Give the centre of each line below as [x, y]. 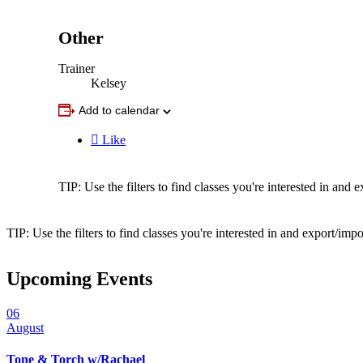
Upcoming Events [79, 278]
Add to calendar [119, 110]
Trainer [77, 68]
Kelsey [109, 83]
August [25, 327]
